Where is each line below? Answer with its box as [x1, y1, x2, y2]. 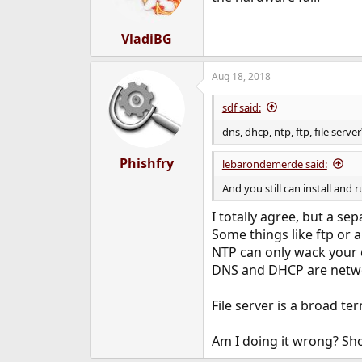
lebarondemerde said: [221, 156, 327, 171]
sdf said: [221, 99, 261, 115]
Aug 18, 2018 [211, 69, 271, 83]
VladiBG [120, 29, 172, 48]
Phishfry [119, 154, 174, 172]
